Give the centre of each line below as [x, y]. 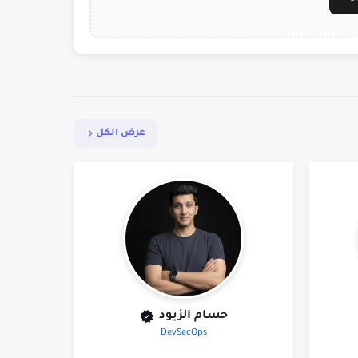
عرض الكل [121, 134]
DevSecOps [183, 334]
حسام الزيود [193, 317]
